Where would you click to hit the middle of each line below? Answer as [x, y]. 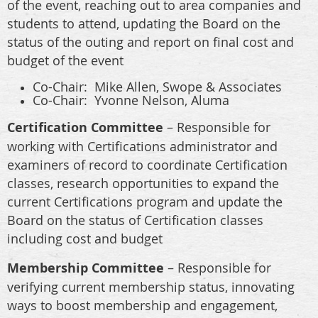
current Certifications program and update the [145, 201]
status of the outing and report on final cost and [150, 42]
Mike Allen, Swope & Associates [188, 86]
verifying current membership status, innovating [151, 286]
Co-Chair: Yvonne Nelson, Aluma [131, 100]
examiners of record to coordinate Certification [147, 164]
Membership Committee [86, 268]
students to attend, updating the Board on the [144, 23]
